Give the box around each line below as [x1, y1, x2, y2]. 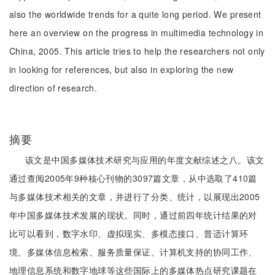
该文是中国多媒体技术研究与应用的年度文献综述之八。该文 [25, 153, 265, 166]
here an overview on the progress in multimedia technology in [9, 26, 264, 39]
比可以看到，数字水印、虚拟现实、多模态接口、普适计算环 [9, 227, 249, 239]
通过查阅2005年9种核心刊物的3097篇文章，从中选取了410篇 [9, 172, 257, 184]
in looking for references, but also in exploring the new [9, 63, 234, 76]
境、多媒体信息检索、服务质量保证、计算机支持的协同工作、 [9, 246, 257, 258]
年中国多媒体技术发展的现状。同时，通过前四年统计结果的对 [9, 209, 257, 221]
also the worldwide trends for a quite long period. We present [9, 8, 261, 20]
